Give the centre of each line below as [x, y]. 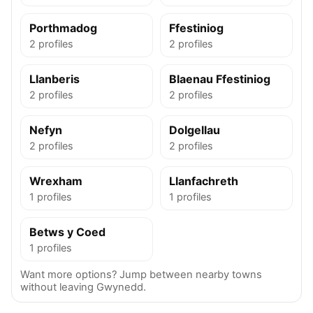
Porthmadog [63, 28]
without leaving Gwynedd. [83, 287]
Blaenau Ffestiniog [220, 79]
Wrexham [56, 181]
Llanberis [54, 79]
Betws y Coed [67, 232]
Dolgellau [195, 130]
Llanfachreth [204, 181]
